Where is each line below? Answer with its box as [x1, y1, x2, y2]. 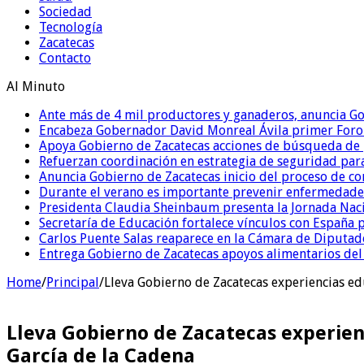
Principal [46, 275, 99, 291]
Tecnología [39, 19, 102, 36]
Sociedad [39, 4, 92, 20]
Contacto [39, 50, 91, 67]
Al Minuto [6, 79, 65, 95]
